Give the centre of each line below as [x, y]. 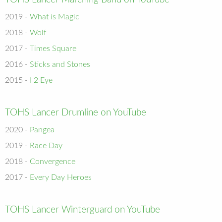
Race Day [46, 145]
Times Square [53, 48]
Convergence [53, 161]
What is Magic [55, 17]
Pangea [42, 130]
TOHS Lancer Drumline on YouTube [76, 112]
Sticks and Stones [60, 64]
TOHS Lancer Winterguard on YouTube [83, 210]
